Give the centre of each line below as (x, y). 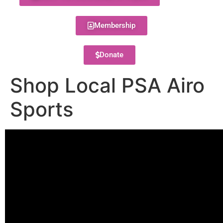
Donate (111, 55)
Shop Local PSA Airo (107, 85)
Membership (115, 25)
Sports (42, 109)
